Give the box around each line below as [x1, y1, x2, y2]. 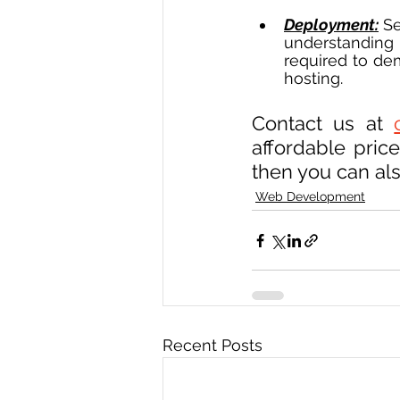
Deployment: [284, 15, 379, 35]
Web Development [255, 189, 365, 204]
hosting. [284, 69, 343, 88]
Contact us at [252, 112, 395, 136]
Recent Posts [162, 336, 262, 355]
